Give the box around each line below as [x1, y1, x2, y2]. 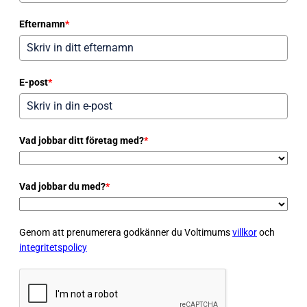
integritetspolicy [19, 241, 87, 253]
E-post [19, 76, 48, 88]
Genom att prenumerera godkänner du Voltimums [19, 226, 232, 238]
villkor [232, 226, 257, 238]
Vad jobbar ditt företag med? [19, 134, 144, 146]
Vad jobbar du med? [19, 180, 106, 192]
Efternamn [19, 18, 65, 29]
